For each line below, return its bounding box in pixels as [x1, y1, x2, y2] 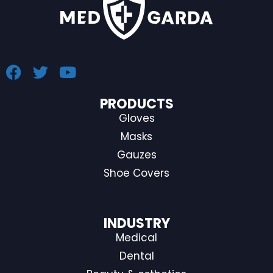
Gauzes [116, 147, 157, 162]
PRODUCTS [99, 94, 174, 113]
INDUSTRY [103, 213, 170, 233]
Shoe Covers [104, 165, 169, 180]
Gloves [118, 110, 155, 126]
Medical [116, 230, 157, 245]
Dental [119, 248, 154, 263]
